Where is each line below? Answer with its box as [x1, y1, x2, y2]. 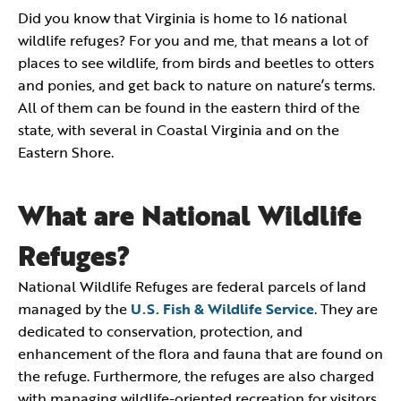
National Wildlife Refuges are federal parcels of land [18, 276, 366, 297]
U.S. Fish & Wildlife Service [131, 298, 314, 320]
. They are [314, 298, 378, 320]
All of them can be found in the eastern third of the [18, 97, 360, 118]
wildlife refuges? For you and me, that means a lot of [18, 30, 368, 51]
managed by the [18, 298, 131, 320]
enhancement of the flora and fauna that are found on [18, 343, 383, 364]
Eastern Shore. [18, 141, 117, 163]
